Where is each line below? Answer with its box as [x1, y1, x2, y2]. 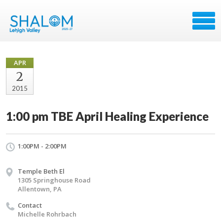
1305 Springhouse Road [18, 176, 91, 184]
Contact [18, 201, 42, 210]
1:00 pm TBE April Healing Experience [6, 109, 209, 123]
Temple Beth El [18, 167, 65, 176]
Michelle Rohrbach [18, 210, 76, 219]
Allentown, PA [18, 184, 62, 193]
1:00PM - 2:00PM [18, 142, 67, 150]
